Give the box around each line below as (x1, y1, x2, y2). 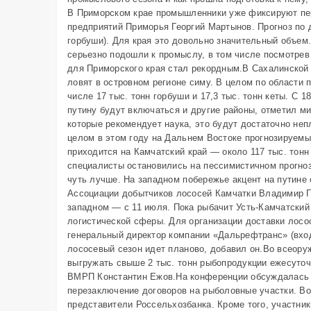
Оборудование (199, 37, 263, 48)
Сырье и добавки (199, 13, 274, 24)
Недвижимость (199, 55, 264, 65)
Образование (199, 79, 257, 90)
